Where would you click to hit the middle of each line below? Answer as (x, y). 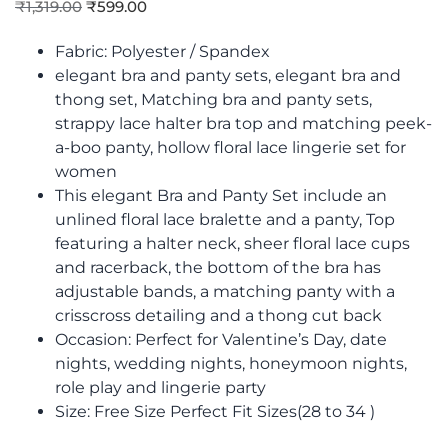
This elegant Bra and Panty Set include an (221, 196)
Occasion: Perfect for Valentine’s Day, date (221, 340)
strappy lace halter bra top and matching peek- (243, 124)
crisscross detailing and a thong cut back (218, 316)
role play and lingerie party (160, 388)
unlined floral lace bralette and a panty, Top (225, 220)
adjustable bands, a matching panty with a (225, 292)
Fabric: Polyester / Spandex (162, 52)
